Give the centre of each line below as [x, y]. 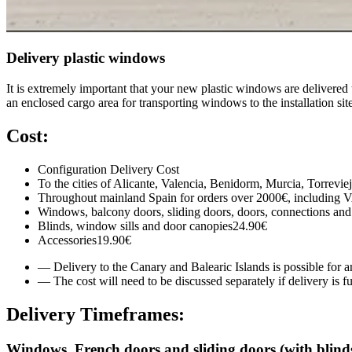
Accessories [67, 240]
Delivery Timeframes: [95, 314]
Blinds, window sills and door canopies [135, 225]
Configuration [74, 169]
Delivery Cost [145, 169]
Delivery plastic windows [86, 58]
